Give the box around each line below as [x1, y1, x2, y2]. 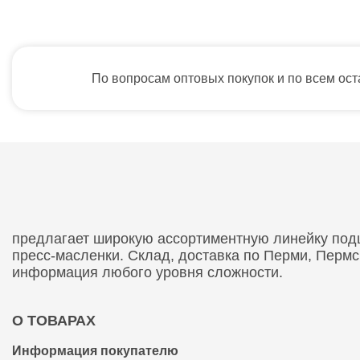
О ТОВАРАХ [12, 313, 96, 329]
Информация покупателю [12, 344, 178, 358]
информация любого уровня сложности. [12, 264, 283, 280]
